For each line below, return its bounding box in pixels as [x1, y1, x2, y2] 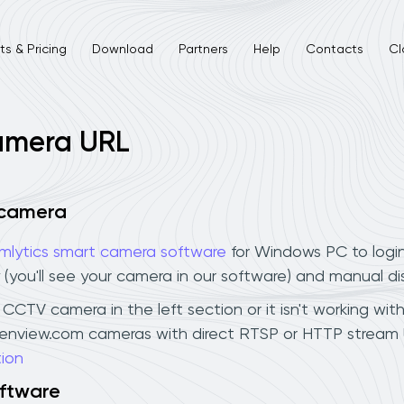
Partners [178, 42, 228, 56]
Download [91, 42, 153, 56]
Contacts [305, 42, 363, 56]
